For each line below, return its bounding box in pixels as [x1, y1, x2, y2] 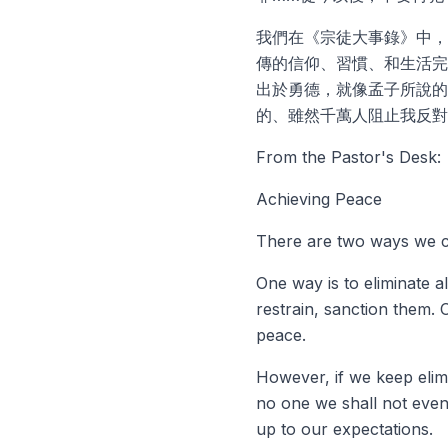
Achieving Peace [256, 189, 382, 209]
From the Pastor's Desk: [256, 147, 441, 167]
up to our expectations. [256, 419, 433, 439]
